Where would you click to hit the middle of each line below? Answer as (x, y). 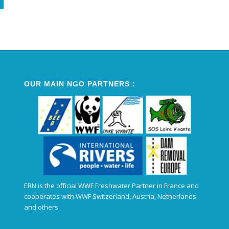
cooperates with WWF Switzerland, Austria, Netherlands (110, 196)
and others (41, 207)
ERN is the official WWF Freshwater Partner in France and (111, 185)
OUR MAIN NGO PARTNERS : (79, 84)
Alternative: (51, 22)
